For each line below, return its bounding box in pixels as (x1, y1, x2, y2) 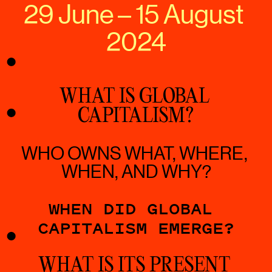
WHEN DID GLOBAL (49, 197, 212, 220)
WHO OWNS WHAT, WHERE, (21, 143, 248, 164)
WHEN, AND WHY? (61, 161, 211, 182)
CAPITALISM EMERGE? (38, 217, 234, 240)
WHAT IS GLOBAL (59, 86, 209, 108)
